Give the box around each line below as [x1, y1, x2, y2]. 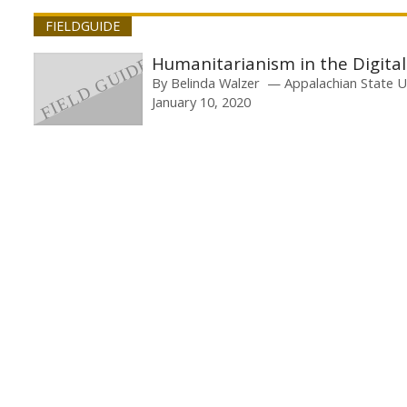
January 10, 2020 [151, 93, 251, 112]
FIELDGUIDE [45, 17, 120, 35]
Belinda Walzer [170, 74, 260, 93]
